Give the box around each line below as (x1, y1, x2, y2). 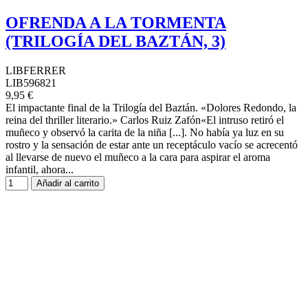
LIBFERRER (5, 64, 66, 76)
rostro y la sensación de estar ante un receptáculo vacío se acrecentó (5, 138, 298, 151)
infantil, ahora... (5, 163, 74, 175)
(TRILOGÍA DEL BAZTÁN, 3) (5, 32, 225, 50)
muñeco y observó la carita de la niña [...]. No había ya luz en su (5, 126, 284, 138)
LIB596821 (5, 76, 56, 89)
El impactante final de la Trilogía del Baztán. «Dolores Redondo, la (5, 101, 296, 113)
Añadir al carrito (36, 177, 99, 188)
